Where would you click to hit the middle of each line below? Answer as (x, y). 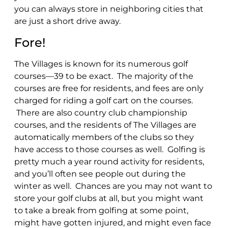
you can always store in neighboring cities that (109, 9)
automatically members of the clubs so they (104, 137)
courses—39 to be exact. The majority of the (104, 76)
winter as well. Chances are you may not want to (113, 186)
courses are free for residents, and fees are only (109, 88)
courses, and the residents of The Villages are (105, 125)
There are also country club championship (101, 112)
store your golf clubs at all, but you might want (109, 198)
